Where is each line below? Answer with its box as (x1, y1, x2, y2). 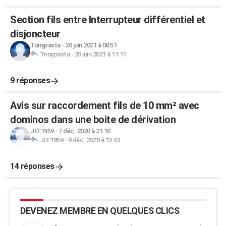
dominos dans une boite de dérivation (10, 114, 176, 126)
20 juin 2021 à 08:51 (65, 41, 117, 49)
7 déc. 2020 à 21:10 (59, 127, 110, 135)
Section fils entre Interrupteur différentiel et (10, 14, 205, 26)
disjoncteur (10, 28, 61, 40)
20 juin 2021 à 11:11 (74, 50, 126, 58)
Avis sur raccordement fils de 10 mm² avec (10, 99, 199, 111)
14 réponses (10, 161, 54, 171)
